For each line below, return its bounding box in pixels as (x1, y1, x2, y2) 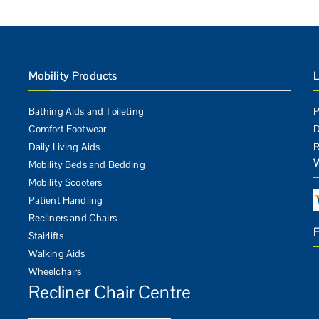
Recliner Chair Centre (28, 281, 192, 304)
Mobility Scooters (28, 176, 103, 189)
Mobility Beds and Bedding (28, 158, 145, 172)
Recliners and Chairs (28, 211, 117, 225)
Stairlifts (28, 229, 64, 243)
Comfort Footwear (28, 122, 107, 136)
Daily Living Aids (28, 140, 100, 154)
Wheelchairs (28, 265, 82, 278)
